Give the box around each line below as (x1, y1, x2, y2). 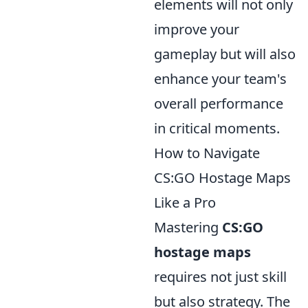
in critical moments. (154, 119, 280, 137)
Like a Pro (154, 193, 216, 212)
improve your (154, 20, 239, 38)
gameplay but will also (154, 45, 296, 63)
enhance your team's (154, 69, 287, 88)
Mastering (154, 218, 222, 236)
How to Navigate (154, 144, 260, 162)
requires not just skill (154, 267, 287, 286)
